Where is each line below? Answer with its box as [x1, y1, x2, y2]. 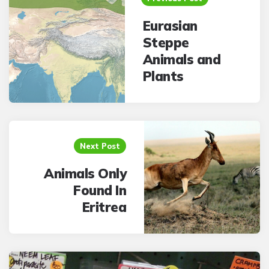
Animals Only [44, 165, 127, 182]
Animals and [142, 51, 221, 68]
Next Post [80, 141, 121, 151]
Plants [142, 68, 184, 85]
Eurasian [142, 17, 198, 34]
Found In [73, 182, 127, 199]
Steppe [142, 34, 189, 51]
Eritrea [82, 199, 127, 216]
